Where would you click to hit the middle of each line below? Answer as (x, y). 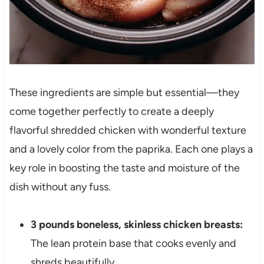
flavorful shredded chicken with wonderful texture (128, 131)
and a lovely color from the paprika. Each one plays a (131, 149)
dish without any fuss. (60, 187)
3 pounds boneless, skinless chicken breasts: (136, 225)
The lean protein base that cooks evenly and (133, 244)
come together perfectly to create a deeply (111, 112)
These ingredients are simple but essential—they (124, 93)
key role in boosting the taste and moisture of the (124, 168)
